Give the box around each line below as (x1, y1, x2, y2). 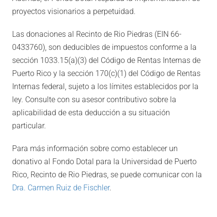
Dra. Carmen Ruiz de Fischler (12, 183, 109, 192)
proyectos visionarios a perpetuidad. (12, 7, 136, 16)
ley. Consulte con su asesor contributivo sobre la (12, 95, 176, 104)
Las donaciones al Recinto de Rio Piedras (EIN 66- (12, 30, 182, 39)
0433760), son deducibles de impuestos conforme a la (12, 43, 197, 52)
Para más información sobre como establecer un (12, 144, 178, 153)
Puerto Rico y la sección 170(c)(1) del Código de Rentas (12, 69, 201, 78)
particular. (12, 121, 46, 130)
